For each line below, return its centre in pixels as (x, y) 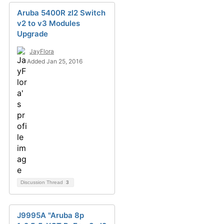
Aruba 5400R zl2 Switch (61, 13)
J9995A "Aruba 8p (50, 215)
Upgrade (32, 34)
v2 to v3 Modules (48, 23)
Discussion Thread (42, 182)
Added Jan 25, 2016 (55, 61)
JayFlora (42, 51)
